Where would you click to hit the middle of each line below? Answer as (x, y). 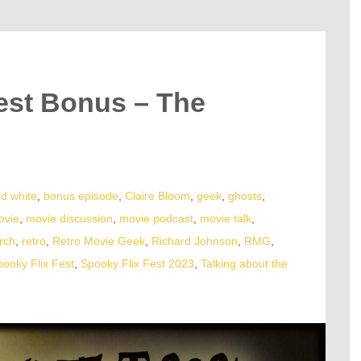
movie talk (226, 219)
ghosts (245, 196)
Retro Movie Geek (99, 241)
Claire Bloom (158, 196)
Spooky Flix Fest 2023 (137, 264)
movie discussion (69, 219)
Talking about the (244, 264)
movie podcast (156, 219)
